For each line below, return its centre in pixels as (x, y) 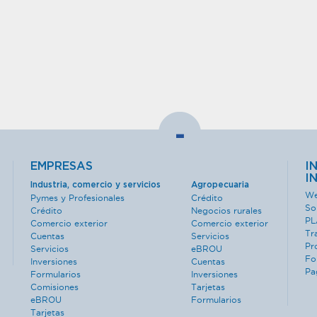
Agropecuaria (220, 185)
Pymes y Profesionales (78, 198)
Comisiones (55, 287)
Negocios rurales (226, 211)
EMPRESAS (62, 166)
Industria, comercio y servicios (96, 185)
